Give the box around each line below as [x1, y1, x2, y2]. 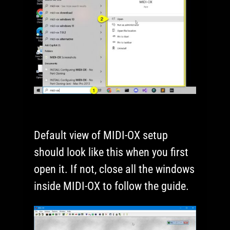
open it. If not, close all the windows [34, 163, 195, 176]
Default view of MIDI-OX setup [34, 129, 168, 142]
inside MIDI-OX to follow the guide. [34, 180, 189, 193]
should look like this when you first [34, 146, 189, 159]
